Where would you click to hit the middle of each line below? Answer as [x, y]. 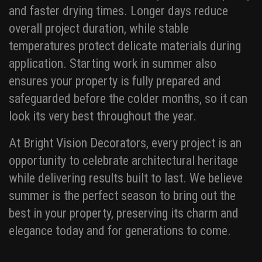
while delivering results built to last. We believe [126, 178]
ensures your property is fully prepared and [115, 81]
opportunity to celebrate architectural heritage [123, 161]
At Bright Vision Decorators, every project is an [125, 143]
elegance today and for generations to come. [120, 231]
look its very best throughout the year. [103, 116]
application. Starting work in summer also [113, 64]
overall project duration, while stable [99, 29]
